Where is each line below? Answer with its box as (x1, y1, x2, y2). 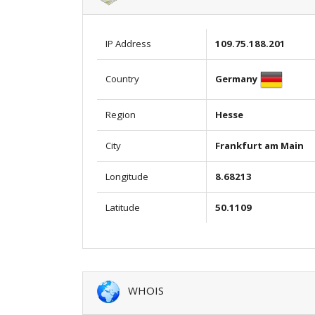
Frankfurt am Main (215, 139, 304, 152)
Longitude (105, 169, 148, 183)
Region (105, 108, 136, 121)
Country (105, 72, 139, 85)
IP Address (105, 37, 151, 50)
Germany (215, 72, 258, 85)
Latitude (105, 200, 140, 214)
